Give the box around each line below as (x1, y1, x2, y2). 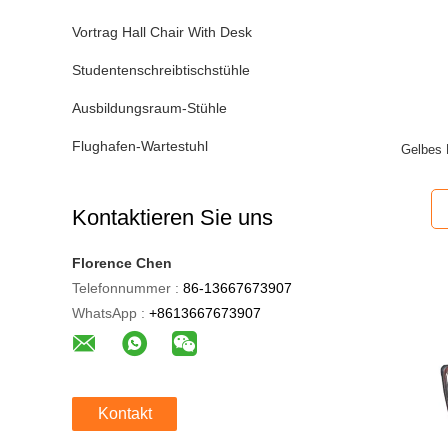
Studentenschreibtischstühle (72, 62, 250, 78)
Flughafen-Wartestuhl (72, 138, 208, 154)
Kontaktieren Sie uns (72, 205, 273, 230)
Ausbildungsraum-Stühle (72, 100, 227, 116)
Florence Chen (72, 255, 172, 271)
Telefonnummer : (72, 280, 179, 296)
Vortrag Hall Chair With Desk (72, 24, 252, 40)
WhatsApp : (72, 305, 145, 321)
